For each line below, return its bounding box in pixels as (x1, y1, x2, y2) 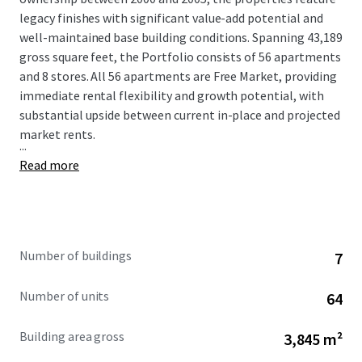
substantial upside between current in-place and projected (19, 107, 340, 123)
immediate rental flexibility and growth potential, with (19, 87, 324, 103)
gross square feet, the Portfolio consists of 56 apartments (19, 48, 341, 65)
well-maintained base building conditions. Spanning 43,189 (19, 29, 343, 45)
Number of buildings (19, 247, 133, 263)
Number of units (19, 288, 110, 304)
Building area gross (19, 328, 125, 344)
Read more (19, 157, 79, 173)
